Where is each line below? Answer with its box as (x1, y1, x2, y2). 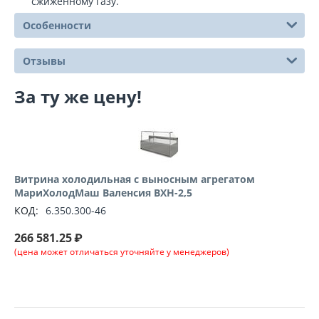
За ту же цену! (14, 85, 142, 109)
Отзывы (23, 54, 66, 68)
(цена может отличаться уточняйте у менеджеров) (14, 246, 229, 258)
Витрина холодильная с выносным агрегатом (14, 172, 255, 187)
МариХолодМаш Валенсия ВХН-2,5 (14, 186, 192, 200)
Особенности (23, 19, 91, 33)
